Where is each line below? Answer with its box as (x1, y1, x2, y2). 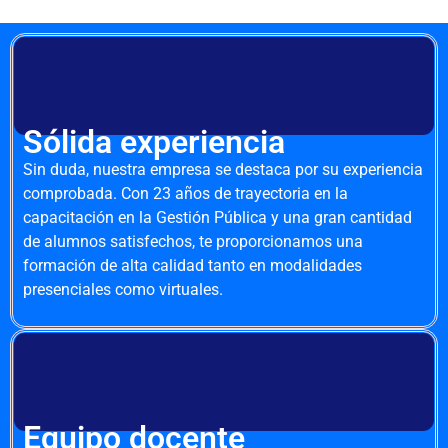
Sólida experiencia (23, 122, 285, 161)
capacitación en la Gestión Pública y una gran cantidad (23, 207, 412, 227)
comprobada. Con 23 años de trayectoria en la (23, 183, 348, 203)
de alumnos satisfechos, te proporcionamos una (23, 231, 363, 251)
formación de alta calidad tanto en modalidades (23, 255, 362, 275)
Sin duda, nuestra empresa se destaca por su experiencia (23, 159, 423, 179)
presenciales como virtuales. (23, 279, 223, 299)
